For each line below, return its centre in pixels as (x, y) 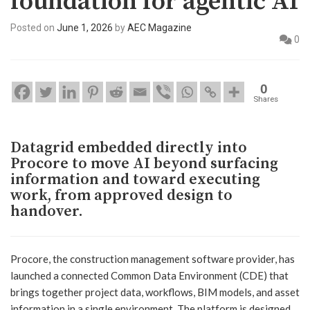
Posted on (34, 27)
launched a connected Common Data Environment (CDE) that (149, 275)
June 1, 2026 (85, 27)
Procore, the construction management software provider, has (153, 258)
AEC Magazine (159, 27)
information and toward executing (135, 179)
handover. (47, 211)
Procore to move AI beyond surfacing (144, 163)
